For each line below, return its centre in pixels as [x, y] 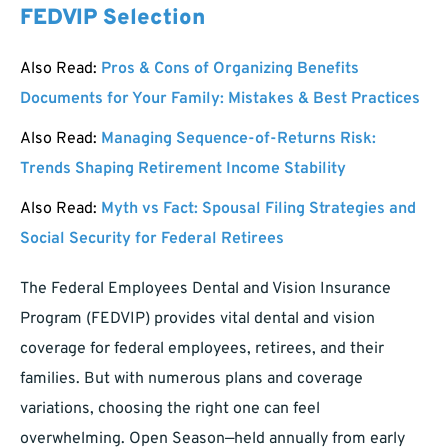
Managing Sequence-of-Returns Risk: [238, 139]
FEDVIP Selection [112, 19]
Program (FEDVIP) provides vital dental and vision [197, 319]
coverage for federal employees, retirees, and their [202, 349]
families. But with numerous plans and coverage [191, 379]
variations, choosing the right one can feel [170, 409]
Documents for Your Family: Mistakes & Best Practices [220, 99]
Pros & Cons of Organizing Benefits [230, 69]
